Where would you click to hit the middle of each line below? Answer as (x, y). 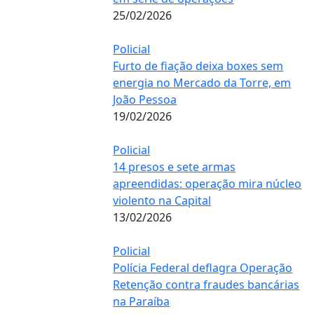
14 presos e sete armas (175, 166)
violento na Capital (162, 200)
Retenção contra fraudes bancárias (206, 284)
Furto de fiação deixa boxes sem (198, 66)
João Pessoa (145, 99)
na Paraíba (142, 301)
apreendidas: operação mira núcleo (207, 183)
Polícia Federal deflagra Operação (203, 267)
